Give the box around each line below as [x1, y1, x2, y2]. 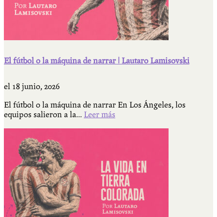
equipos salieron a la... [4, 110, 84, 120]
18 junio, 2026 [12, 82, 60, 92]
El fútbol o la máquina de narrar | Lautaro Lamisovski [4, 56, 189, 65]
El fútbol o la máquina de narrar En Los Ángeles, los [4, 100, 186, 110]
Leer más [84, 110, 115, 120]
